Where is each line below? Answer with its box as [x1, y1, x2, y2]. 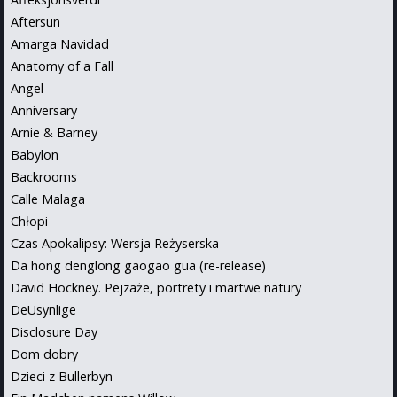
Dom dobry [11, 345, 78, 362]
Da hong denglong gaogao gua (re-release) [11, 256, 266, 274]
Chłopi [11, 212, 48, 230]
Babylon [11, 145, 58, 163]
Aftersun [11, 12, 60, 30]
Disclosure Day [11, 323, 97, 340]
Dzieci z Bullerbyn [11, 367, 113, 385]
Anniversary [11, 101, 77, 119]
